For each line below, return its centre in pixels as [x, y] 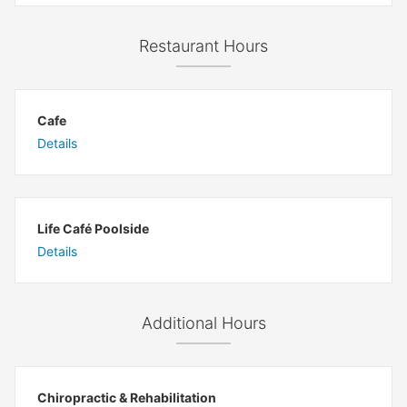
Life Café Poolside [93, 228]
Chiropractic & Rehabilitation [127, 397]
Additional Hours [203, 323]
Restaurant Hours [203, 46]
